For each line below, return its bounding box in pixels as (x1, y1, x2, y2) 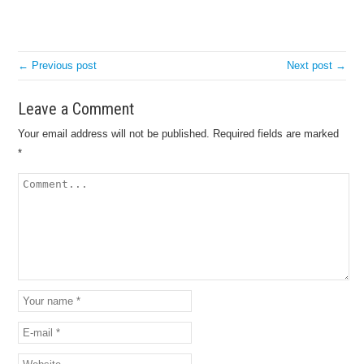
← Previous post (18, 59, 97, 72)
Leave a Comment (18, 99, 135, 119)
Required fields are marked (210, 128, 340, 141)
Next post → (286, 59, 346, 72)
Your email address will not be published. (18, 128, 210, 141)
